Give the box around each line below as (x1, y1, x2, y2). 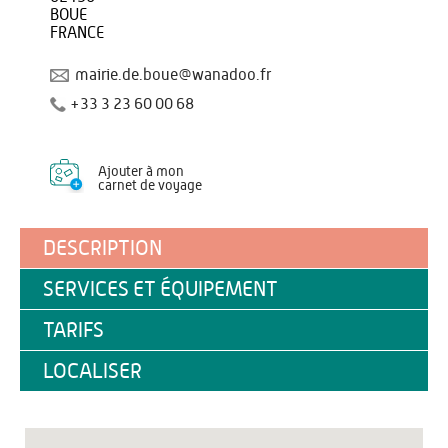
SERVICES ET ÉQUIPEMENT (43, 279, 278, 300)
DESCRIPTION (43, 238, 162, 259)
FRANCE (50, 25, 104, 41)
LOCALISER (43, 361, 142, 382)
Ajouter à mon (98, 165, 184, 179)
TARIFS (43, 320, 104, 341)
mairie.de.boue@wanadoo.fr (75, 67, 271, 83)
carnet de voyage (98, 179, 202, 193)
